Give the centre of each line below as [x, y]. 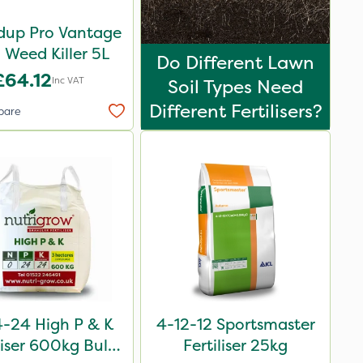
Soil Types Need [235, 87]
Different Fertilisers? [235, 111]
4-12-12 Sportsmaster [235, 324]
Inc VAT [68, 80]
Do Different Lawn [235, 62]
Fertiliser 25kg [235, 345]
